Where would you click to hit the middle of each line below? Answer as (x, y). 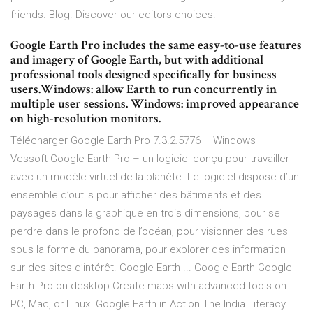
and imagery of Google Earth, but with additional (137, 60)
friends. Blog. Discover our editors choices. (113, 15)
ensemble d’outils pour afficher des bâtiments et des (136, 195)
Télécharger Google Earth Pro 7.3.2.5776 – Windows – (138, 141)
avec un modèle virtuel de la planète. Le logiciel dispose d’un (155, 177)
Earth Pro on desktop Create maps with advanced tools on (148, 286)
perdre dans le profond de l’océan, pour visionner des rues (149, 232)
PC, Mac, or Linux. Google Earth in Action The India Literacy (148, 304)
